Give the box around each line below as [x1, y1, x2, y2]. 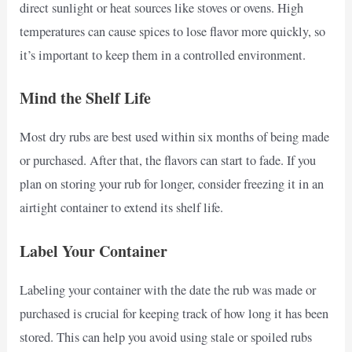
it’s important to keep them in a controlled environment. [20, 46, 306, 64]
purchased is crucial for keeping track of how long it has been [20, 304, 329, 322]
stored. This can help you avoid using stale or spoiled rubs [20, 328, 313, 346]
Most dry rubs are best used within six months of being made [20, 128, 330, 146]
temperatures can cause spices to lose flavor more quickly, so [20, 23, 326, 41]
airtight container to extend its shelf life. [20, 199, 224, 217]
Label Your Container [20, 239, 168, 262]
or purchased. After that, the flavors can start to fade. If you [20, 152, 317, 170]
